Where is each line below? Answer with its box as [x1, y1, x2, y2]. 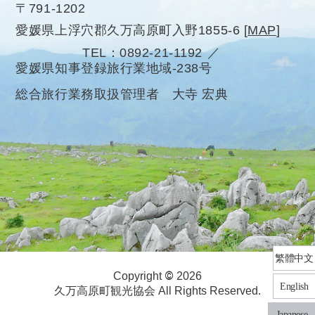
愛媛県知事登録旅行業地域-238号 [15, 61, 212, 76]
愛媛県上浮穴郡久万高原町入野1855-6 [15, 22, 244, 37]
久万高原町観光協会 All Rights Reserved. [54, 284, 261, 297]
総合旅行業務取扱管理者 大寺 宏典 [15, 87, 229, 102]
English [280, 281, 309, 292]
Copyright [113, 269, 165, 282]
